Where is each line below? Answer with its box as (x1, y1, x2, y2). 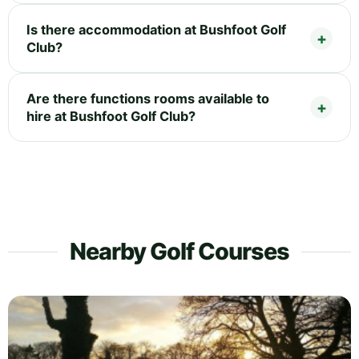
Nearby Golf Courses (70, 236, 289, 265)
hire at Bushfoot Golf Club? (26, 107, 196, 124)
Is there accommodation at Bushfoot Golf (26, 21, 286, 38)
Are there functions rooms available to (26, 90, 269, 107)
